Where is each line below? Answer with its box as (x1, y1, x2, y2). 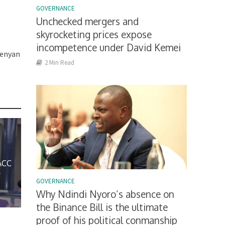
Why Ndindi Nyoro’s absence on (36, 187, 175, 200)
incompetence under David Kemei (36, 41, 181, 53)
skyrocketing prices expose (36, 28, 152, 40)
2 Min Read (45, 58, 75, 67)
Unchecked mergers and (36, 15, 139, 27)
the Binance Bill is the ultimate (36, 200, 168, 213)
